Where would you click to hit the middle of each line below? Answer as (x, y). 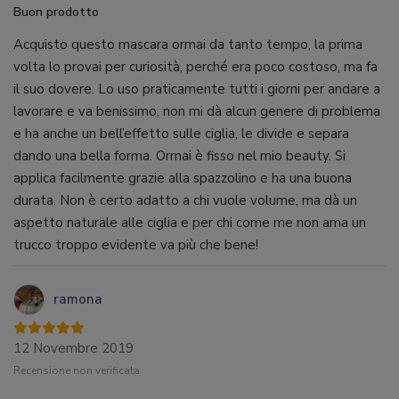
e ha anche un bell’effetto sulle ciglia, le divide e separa (181, 134)
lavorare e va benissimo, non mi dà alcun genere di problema (197, 111)
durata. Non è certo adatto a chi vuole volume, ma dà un (185, 200)
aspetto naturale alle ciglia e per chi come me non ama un (190, 223)
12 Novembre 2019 (73, 348)
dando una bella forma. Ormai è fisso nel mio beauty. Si (179, 156)
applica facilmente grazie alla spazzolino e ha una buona (183, 178)
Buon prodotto (56, 12)
